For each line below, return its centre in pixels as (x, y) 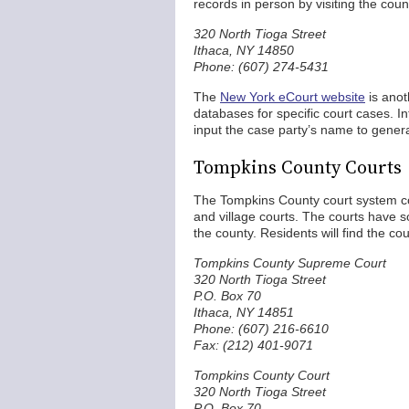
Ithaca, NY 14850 (244, 50)
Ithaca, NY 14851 (244, 312)
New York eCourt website (293, 97)
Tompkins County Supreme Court (290, 263)
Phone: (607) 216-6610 (261, 329)
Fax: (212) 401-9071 (253, 345)
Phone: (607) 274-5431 (261, 67)
